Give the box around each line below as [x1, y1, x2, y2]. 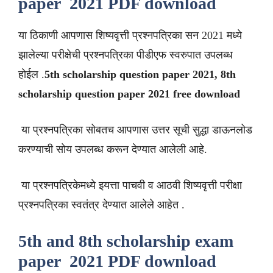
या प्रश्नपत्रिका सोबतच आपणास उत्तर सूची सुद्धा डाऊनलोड [18, 124, 252, 136]
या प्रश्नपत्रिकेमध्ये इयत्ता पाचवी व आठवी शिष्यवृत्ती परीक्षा [18, 179, 242, 191]
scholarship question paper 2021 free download [18, 88, 243, 100]
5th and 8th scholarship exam [18, 232, 233, 250]
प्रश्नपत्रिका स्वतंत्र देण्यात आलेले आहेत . [18, 199, 188, 211]
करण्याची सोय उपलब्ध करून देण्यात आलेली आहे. [18, 143, 207, 155]
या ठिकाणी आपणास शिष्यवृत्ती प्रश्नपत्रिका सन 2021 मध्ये [18, 29, 242, 41]
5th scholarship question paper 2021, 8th [44, 68, 236, 80]
